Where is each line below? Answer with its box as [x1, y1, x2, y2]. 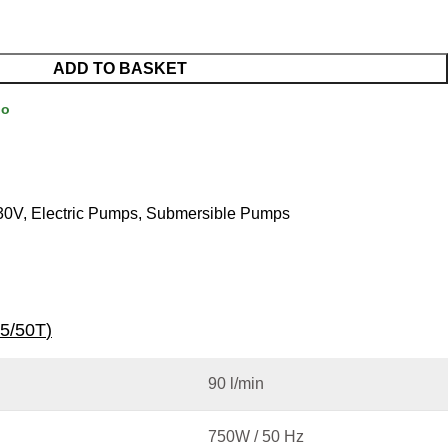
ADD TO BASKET [52, 60, 187, 77]
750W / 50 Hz [208, 428, 304, 445]
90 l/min [208, 375, 264, 392]
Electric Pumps [31, 205, 138, 222]
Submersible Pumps [146, 205, 290, 222]
